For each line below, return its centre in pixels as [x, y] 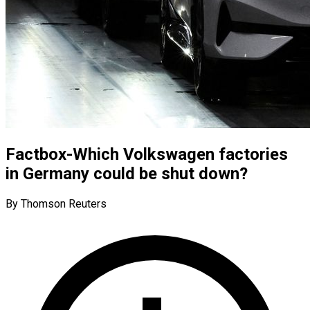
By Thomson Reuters [56, 203]
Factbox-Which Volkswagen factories [147, 154]
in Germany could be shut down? [127, 173]
